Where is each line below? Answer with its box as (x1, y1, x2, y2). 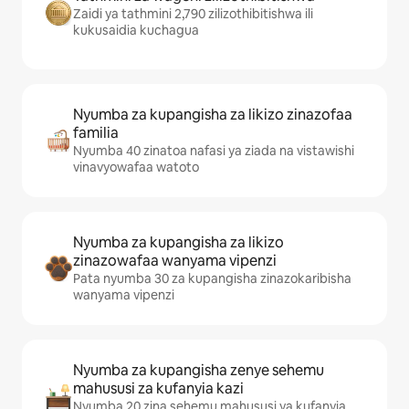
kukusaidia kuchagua (73, 22, 199, 38)
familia (73, 123, 119, 142)
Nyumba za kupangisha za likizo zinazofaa (73, 105, 352, 124)
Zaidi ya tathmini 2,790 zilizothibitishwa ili (73, 5, 313, 22)
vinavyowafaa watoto (73, 159, 199, 175)
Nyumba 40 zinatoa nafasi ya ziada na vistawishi (73, 142, 354, 159)
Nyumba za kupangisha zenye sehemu (73, 361, 324, 380)
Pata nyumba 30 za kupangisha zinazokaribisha (73, 270, 351, 287)
